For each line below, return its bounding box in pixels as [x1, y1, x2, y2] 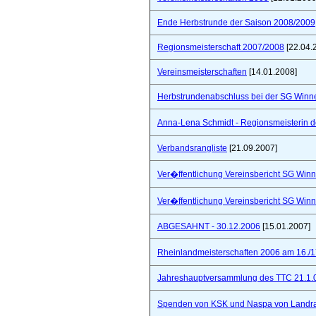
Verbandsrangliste [157, 143, 227, 153]
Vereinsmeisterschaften [157, 67, 247, 77]
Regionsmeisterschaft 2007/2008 [157, 42, 284, 52]
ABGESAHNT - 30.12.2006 [157, 221, 260, 231]
